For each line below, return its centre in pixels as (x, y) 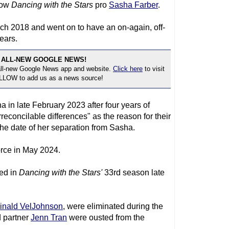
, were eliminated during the (113, 206)
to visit (154, 69)
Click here (128, 69)
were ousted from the (106, 217)
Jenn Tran (49, 217)
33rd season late (133, 173)
